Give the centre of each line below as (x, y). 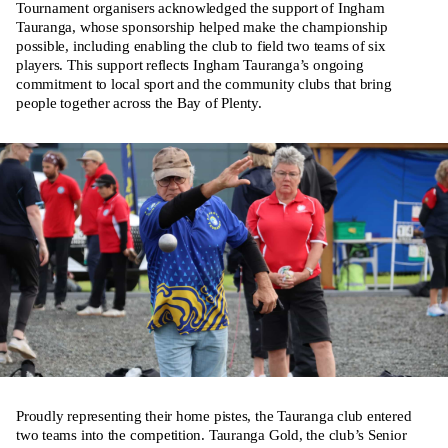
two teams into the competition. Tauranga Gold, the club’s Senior (211, 435)
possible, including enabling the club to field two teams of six (201, 45)
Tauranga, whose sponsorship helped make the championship (202, 26)
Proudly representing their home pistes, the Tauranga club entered (214, 416)
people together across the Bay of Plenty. (139, 102)
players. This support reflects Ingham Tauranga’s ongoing (190, 64)
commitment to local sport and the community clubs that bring (204, 83)
